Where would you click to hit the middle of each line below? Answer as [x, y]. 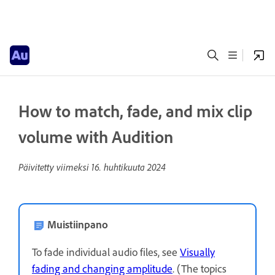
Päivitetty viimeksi [55, 167]
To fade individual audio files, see [106, 252]
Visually [197, 252]
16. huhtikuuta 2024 [129, 167]
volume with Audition [96, 137]
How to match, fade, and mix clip [135, 111]
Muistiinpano [78, 225]
